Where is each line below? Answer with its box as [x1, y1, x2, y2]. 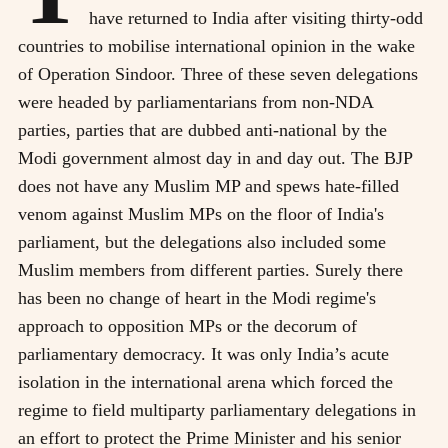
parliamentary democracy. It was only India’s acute [18, 343, 389, 364]
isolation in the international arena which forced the [18, 371, 393, 392]
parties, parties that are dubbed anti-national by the [18, 119, 387, 140]
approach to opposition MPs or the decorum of [18, 315, 357, 336]
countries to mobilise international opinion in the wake [18, 35, 415, 56]
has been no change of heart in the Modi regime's [18, 287, 376, 308]
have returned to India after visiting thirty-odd [89, 7, 423, 28]
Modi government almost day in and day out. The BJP [18, 147, 412, 168]
